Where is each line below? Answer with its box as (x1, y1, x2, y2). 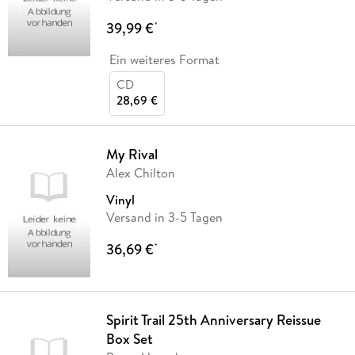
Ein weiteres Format (109, 51, 219, 69)
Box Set (105, 329, 153, 349)
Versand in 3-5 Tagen (105, 208, 223, 227)
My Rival (105, 144, 158, 165)
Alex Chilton (105, 164, 175, 182)
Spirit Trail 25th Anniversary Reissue (105, 310, 321, 330)
